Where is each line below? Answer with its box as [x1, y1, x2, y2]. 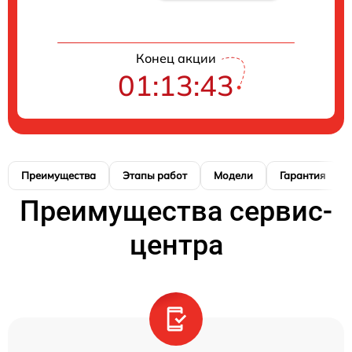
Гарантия [280, 169, 325, 182]
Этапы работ [123, 169, 187, 182]
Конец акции [136, 50, 216, 67]
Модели [214, 169, 253, 182]
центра [129, 229, 223, 262]
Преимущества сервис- [20, 195, 332, 229]
